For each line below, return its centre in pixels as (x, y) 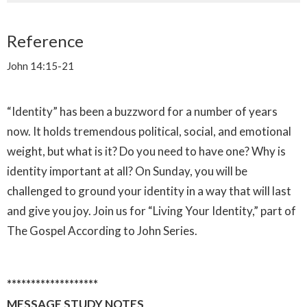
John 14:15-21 (40, 66)
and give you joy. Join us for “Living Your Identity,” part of (151, 211)
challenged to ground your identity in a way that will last (149, 191)
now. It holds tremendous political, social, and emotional (149, 132)
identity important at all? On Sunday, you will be (127, 171)
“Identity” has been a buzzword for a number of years (142, 112)
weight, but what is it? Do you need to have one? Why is (146, 151)
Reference (45, 41)
